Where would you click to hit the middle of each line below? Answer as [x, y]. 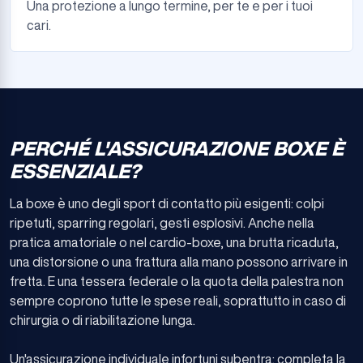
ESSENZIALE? [75, 171]
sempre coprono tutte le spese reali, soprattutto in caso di [178, 301]
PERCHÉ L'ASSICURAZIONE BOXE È [177, 148]
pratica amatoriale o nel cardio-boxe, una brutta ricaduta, [174, 242]
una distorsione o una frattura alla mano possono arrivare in [179, 262]
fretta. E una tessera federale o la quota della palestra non [177, 281]
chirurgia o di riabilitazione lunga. [102, 320]
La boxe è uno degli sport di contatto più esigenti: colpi [167, 203]
